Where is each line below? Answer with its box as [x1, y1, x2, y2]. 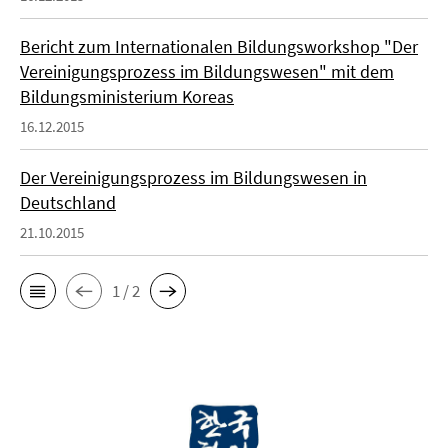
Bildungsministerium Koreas [20, 85, 234, 109]
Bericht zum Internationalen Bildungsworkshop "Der [20, 35, 418, 59]
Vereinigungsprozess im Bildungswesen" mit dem [20, 60, 394, 84]
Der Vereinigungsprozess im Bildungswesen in [20, 166, 367, 190]
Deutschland [20, 191, 116, 215]
